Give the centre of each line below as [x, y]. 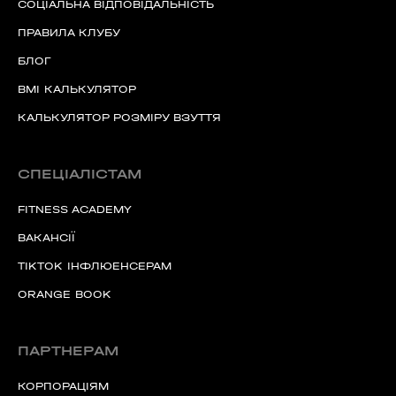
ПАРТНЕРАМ [68, 350]
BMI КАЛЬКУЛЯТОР [77, 89]
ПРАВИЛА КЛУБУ [69, 33]
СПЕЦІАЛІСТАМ [80, 174]
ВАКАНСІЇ [46, 238]
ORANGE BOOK [65, 294]
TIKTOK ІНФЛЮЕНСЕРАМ [95, 266]
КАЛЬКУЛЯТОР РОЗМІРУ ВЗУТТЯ [119, 118]
